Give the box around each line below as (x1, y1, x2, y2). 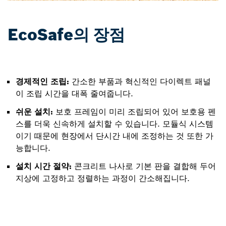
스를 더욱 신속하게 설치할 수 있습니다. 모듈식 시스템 (16, 119, 213, 129)
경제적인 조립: (16, 76, 69, 87)
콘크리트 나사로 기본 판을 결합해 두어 (72, 161, 216, 172)
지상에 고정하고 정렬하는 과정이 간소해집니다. (16, 173, 190, 184)
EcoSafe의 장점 (8, 25, 125, 45)
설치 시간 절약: (16, 161, 72, 172)
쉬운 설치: (16, 106, 53, 117)
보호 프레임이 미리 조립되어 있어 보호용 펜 (53, 106, 216, 117)
